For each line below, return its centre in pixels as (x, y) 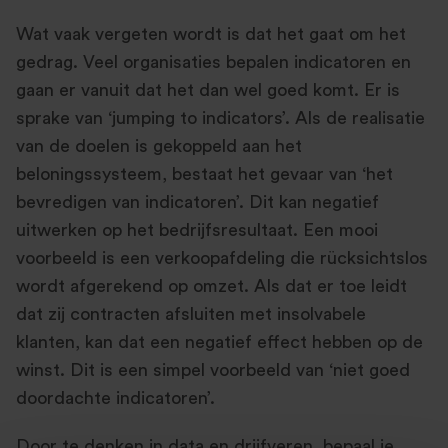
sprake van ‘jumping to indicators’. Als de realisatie (220, 118)
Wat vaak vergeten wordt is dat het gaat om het (211, 34)
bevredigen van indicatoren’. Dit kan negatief (197, 202)
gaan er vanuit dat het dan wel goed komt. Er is (208, 90)
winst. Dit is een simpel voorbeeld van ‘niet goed (213, 370)
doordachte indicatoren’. (115, 398)
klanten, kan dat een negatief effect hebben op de (219, 342)
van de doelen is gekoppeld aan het (159, 146)
